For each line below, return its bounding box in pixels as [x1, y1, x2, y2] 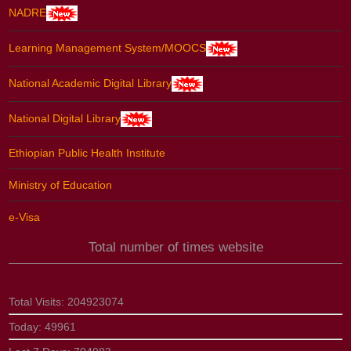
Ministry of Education [9, 178, 113, 191]
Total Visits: [9, 295, 68, 308]
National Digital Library [9, 111, 121, 125]
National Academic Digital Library [9, 76, 172, 89]
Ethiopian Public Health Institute [9, 146, 166, 159]
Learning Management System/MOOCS [9, 41, 207, 54]
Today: [9, 320, 45, 333]
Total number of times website [88, 239, 263, 255]
